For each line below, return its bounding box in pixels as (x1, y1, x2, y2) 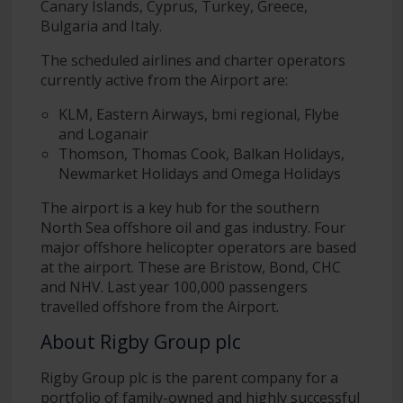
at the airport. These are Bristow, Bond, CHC (40, 256, 341, 277)
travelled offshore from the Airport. (40, 296, 279, 317)
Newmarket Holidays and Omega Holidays (58, 163, 341, 184)
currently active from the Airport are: (40, 69, 288, 90)
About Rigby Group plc (40, 328, 241, 354)
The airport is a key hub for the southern (40, 197, 319, 218)
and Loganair (58, 123, 148, 144)
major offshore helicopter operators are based (40, 237, 356, 257)
